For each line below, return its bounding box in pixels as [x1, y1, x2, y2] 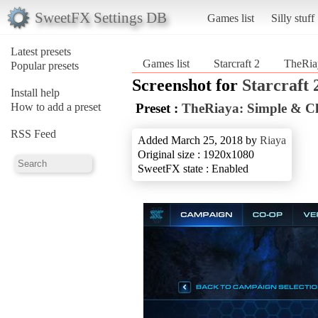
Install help [11, 86, 60, 99]
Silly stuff [270, 11, 314, 24]
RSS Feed [11, 127, 56, 140]
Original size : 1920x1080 [138, 148, 254, 160]
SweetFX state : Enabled [138, 162, 248, 175]
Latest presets [11, 45, 71, 57]
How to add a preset [11, 100, 101, 113]
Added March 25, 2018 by [138, 133, 260, 146]
